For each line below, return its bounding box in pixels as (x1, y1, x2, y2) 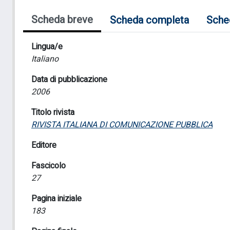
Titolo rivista (31, 106, 74, 119)
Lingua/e (31, 41, 63, 53)
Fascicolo (31, 160, 66, 172)
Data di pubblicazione (31, 73, 107, 86)
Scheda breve (31, 12, 93, 27)
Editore (31, 139, 56, 151)
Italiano (31, 53, 59, 65)
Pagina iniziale (31, 193, 82, 205)
